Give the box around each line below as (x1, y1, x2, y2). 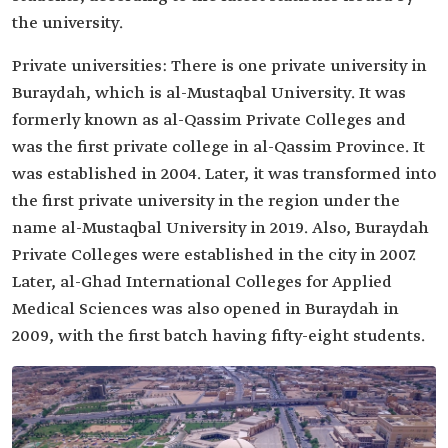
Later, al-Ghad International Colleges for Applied (12, 272, 392, 294)
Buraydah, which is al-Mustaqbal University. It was (12, 83, 406, 105)
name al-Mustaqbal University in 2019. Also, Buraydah (12, 218, 429, 240)
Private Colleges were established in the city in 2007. (12, 245, 416, 267)
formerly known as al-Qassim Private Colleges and (12, 110, 406, 132)
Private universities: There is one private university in (12, 56, 427, 78)
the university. (12, 13, 123, 35)
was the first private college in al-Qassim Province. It (12, 137, 425, 159)
